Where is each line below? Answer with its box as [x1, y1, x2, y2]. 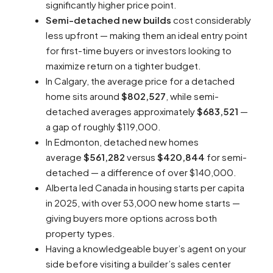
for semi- [205, 151, 247, 163]
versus [125, 151, 157, 163]
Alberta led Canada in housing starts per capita [46, 182, 244, 194]
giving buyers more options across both [46, 212, 217, 224]
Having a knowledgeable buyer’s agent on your [46, 243, 246, 255]
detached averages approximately [46, 105, 197, 118]
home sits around [46, 90, 121, 102]
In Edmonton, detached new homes [46, 136, 199, 148]
